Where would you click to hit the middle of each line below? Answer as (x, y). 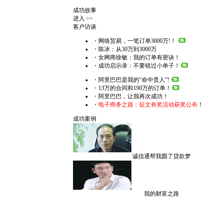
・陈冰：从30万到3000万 (125, 49)
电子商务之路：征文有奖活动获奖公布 (148, 105)
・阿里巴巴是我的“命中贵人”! (131, 80)
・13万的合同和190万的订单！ (132, 88)
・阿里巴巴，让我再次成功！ (130, 96)
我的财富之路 (162, 194)
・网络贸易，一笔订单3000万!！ (135, 41)
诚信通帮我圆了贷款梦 (162, 156)
